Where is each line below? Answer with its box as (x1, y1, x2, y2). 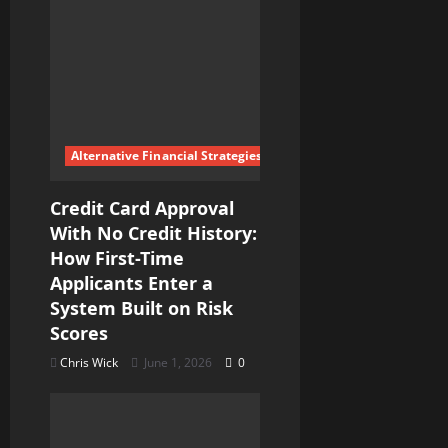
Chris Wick (60, 353, 118, 371)
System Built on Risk (50, 295, 233, 320)
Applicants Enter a (50, 270, 213, 295)
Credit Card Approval (50, 195, 234, 220)
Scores (50, 320, 108, 345)
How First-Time (50, 245, 184, 270)
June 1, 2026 (141, 353, 215, 371)
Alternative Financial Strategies (71, 146, 263, 164)
